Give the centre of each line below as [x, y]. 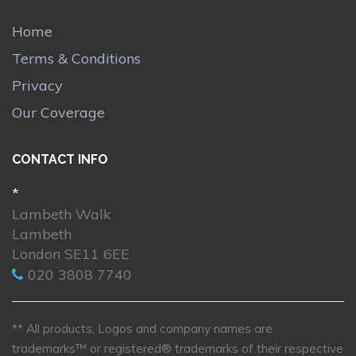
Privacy [37, 85]
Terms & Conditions [76, 58]
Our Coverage [58, 112]
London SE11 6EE [71, 254]
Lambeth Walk [62, 215]
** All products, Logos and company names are [142, 329]
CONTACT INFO [60, 160]
